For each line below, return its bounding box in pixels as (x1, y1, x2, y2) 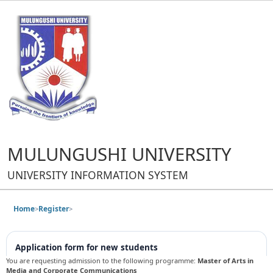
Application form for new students (15, 242, 158, 253)
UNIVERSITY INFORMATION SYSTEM (7, 168, 188, 182)
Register (38, 204, 69, 214)
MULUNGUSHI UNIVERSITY (7, 142, 232, 166)
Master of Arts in (197, 256, 253, 265)
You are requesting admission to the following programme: (6, 256, 197, 265)
